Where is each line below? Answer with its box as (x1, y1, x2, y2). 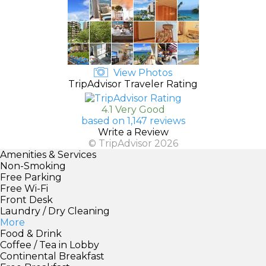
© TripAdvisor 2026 (88, 137, 178, 149)
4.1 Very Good (101, 103, 165, 115)
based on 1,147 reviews (81, 115, 185, 126)
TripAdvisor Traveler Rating (68, 78, 198, 90)
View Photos (111, 66, 172, 78)
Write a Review (97, 126, 169, 138)
